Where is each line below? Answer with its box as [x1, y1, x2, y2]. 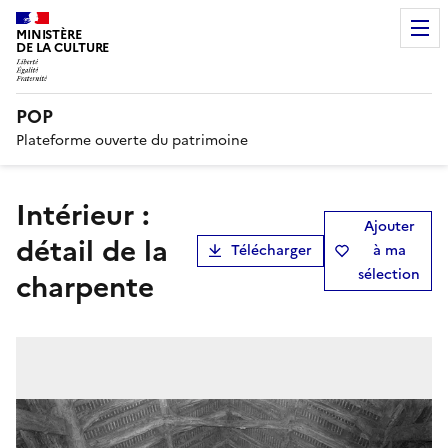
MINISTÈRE [16, 25, 82, 44]
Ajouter [363, 215, 415, 237]
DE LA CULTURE [16, 38, 110, 57]
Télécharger [231, 239, 312, 261]
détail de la [16, 229, 168, 272]
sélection [358, 263, 420, 285]
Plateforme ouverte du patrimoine [16, 129, 248, 151]
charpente [16, 265, 154, 308]
